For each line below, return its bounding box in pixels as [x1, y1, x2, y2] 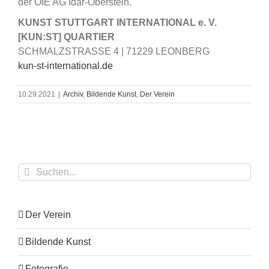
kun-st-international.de [18, 61, 113, 71]
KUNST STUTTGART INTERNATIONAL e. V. [18, 17, 217, 28]
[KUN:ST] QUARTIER [18, 32, 115, 43]
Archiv [63, 90, 83, 99]
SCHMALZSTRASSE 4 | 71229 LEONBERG [18, 46, 210, 57]
